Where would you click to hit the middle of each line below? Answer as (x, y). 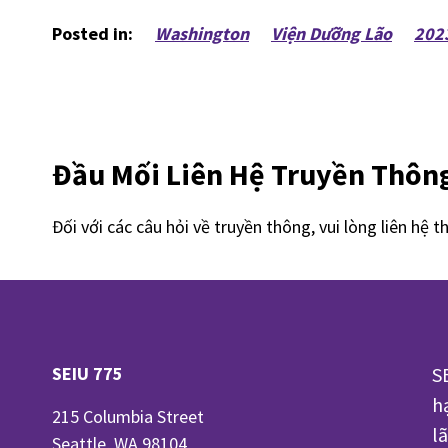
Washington (202, 33)
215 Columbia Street (128, 416)
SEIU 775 (87, 373)
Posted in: (92, 33)
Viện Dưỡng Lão (331, 33)
